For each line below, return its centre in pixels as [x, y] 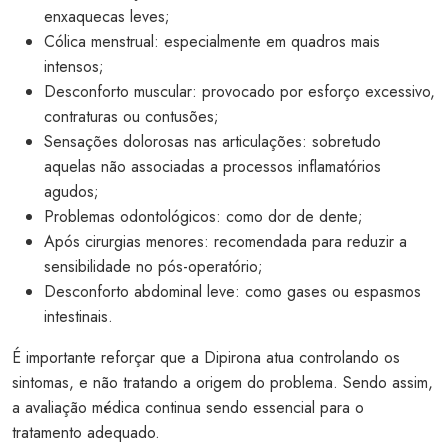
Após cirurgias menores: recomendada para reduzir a [225, 241]
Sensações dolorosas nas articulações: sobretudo [212, 141]
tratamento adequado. [86, 432]
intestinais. [78, 316]
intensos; [74, 66]
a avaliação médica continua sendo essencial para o [188, 407]
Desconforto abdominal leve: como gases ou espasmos [232, 291]
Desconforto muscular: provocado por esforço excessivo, [239, 91]
